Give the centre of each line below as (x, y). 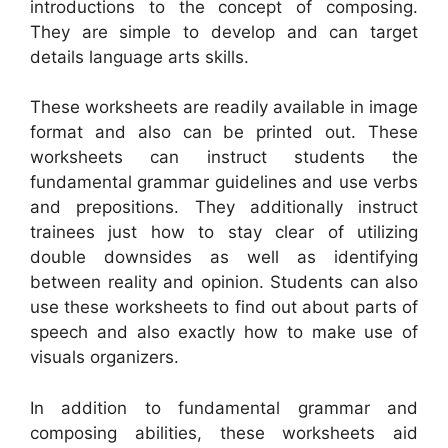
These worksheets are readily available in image (224, 107)
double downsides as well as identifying (224, 257)
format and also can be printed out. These (224, 132)
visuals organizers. (104, 357)
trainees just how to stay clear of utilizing (224, 232)
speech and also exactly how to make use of (224, 332)
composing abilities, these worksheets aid (224, 432)
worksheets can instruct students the (224, 157)
